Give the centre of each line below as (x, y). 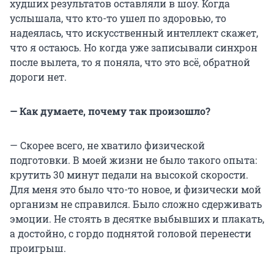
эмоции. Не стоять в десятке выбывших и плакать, (137, 218)
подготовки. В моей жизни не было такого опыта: (133, 160)
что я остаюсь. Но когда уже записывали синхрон (134, 47)
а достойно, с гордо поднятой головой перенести (131, 233)
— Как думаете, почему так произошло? (110, 111)
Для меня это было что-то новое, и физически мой (135, 189)
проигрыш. (38, 248)
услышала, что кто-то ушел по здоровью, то (118, 18)
